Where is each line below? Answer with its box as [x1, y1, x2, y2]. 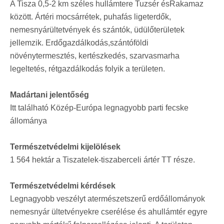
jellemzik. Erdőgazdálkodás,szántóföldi [10, 38, 148, 47]
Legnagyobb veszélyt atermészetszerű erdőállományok [10, 194, 205, 203]
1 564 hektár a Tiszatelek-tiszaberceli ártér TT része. [10, 155, 195, 164]
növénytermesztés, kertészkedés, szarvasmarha [10, 51, 179, 60]
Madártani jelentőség [10, 90, 89, 99]
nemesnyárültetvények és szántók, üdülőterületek [10, 25, 184, 34]
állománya [10, 116, 47, 125]
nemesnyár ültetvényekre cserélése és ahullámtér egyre [10, 207, 207, 216]
